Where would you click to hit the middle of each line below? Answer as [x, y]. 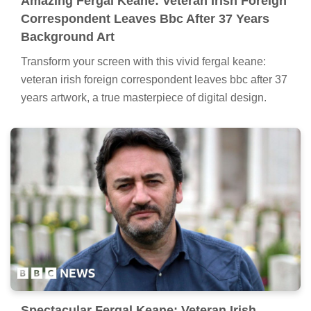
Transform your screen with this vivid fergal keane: [143, 62]
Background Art [68, 37]
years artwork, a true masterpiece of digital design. [144, 98]
